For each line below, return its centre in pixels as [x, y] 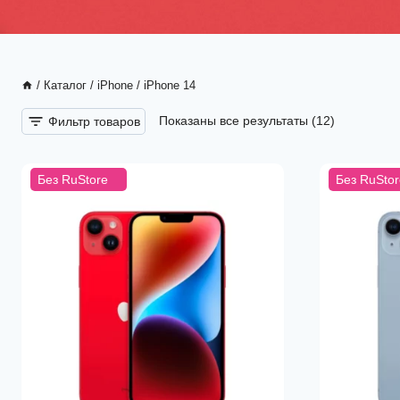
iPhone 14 [169, 85]
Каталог [65, 85]
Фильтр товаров [94, 121]
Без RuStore [73, 179]
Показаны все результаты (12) [247, 121]
